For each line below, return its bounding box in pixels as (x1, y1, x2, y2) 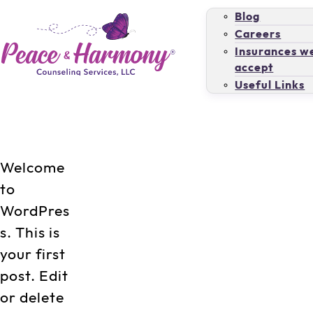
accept (235, 61, 274, 73)
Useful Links (235, 79, 305, 91)
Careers (235, 28, 282, 40)
